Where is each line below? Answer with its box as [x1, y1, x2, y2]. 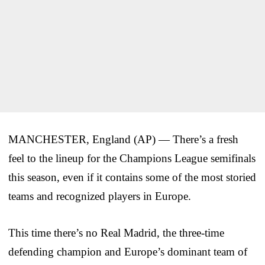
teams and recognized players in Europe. [8, 189, 191, 202]
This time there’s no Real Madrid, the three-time [8, 226, 224, 239]
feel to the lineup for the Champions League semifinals [8, 151, 256, 164]
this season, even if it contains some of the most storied [8, 170, 256, 183]
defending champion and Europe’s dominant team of [8, 245, 247, 258]
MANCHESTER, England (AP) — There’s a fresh [8, 132, 238, 146]
